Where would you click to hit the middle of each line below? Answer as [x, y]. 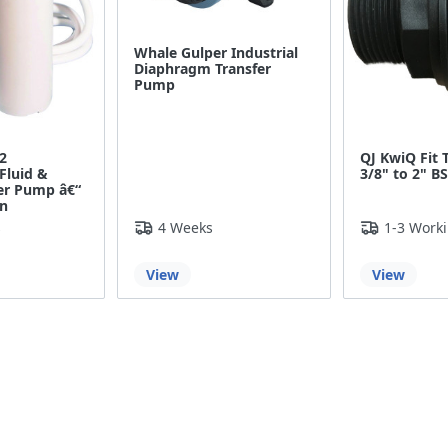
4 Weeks [186, 227]
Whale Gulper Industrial [216, 52]
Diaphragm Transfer [203, 68]
